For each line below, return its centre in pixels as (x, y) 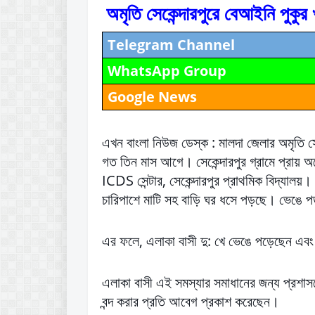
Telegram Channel (171, 45)
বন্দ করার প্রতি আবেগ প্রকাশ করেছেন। (191, 302)
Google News (152, 97)
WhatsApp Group (167, 71)
